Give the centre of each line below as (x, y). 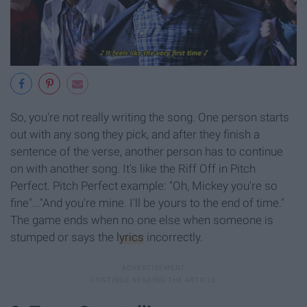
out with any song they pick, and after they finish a (135, 135)
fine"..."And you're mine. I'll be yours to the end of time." (147, 203)
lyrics (130, 237)
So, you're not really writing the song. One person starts (150, 118)
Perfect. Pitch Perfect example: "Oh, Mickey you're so (144, 186)
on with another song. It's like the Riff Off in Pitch (133, 169)
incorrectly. (173, 237)
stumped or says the (63, 237)
